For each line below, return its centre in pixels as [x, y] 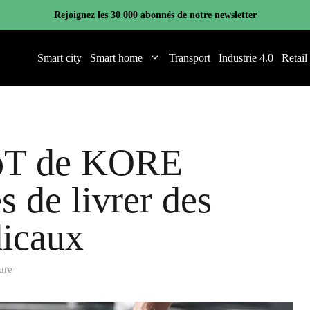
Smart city [60, 58]
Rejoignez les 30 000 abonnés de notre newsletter [155, 15]
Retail [294, 58]
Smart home [116, 58]
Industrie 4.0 [246, 58]
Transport [190, 58]
